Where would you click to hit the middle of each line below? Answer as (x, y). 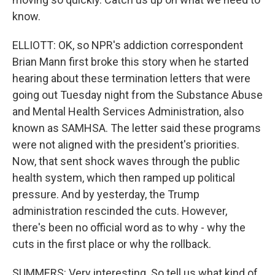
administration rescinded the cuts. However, (120, 211)
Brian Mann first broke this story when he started (130, 62)
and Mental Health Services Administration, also (128, 111)
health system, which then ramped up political (124, 178)
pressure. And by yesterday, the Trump (106, 194)
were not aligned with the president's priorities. (126, 145)
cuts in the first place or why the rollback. (112, 244)
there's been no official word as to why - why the (129, 227)
